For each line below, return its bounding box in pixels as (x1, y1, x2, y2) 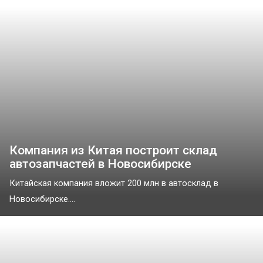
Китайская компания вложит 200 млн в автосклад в (9, 178, 218, 189)
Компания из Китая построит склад (9, 143, 217, 158)
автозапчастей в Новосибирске (9, 157, 191, 171)
